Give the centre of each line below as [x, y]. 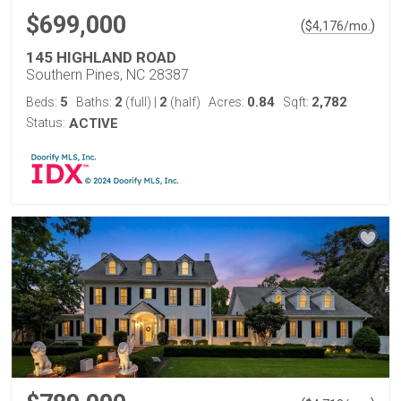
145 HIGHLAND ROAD [101, 57]
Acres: [228, 102]
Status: [46, 123]
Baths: [95, 102]
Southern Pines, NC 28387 [107, 75]
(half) [184, 102]
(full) [138, 102]
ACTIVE [94, 124]
